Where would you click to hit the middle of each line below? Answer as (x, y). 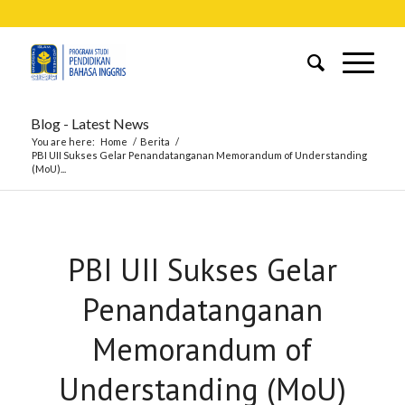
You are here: (63, 141)
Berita (155, 141)
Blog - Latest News (89, 123)
